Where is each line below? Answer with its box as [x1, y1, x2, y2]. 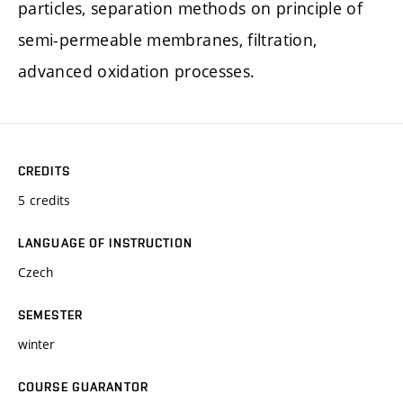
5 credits [18, 191, 71, 209]
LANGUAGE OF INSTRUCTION [18, 235, 193, 250]
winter [18, 335, 55, 353]
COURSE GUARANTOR [18, 379, 148, 394]
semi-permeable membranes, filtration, [18, 28, 318, 50]
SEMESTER [18, 307, 83, 322]
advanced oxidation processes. [18, 59, 255, 82]
